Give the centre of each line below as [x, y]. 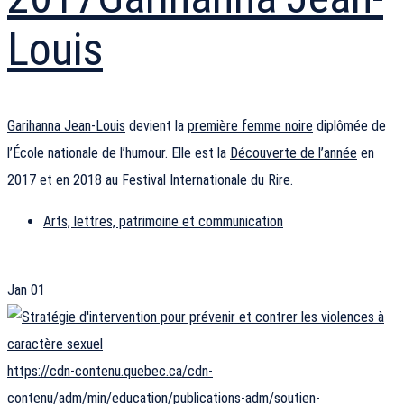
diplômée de [349, 126]
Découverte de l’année [294, 153]
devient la [156, 126]
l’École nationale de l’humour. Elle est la [119, 153]
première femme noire [250, 126]
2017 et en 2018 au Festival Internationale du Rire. [150, 180]
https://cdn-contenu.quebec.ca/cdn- [110, 372]
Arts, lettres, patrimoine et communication [163, 222]
